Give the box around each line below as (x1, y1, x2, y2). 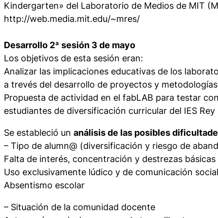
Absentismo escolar (4, 180, 85, 190)
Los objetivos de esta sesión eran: (4, 53, 143, 63)
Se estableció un (4, 127, 73, 138)
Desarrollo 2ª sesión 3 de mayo (4, 39, 135, 50)
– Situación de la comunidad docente (4, 201, 155, 212)
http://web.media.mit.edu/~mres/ (4, 13, 140, 24)
